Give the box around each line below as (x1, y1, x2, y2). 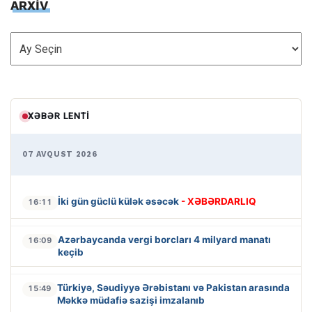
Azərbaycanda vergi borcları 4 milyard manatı (58, 233, 271, 245)
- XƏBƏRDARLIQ (181, 195, 256, 207)
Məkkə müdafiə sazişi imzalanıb (57, 294, 205, 306)
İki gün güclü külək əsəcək (58, 195, 181, 207)
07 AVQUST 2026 (22, 149, 97, 159)
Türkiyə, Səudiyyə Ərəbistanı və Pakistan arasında (57, 281, 290, 293)
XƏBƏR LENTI (28, 110, 90, 121)
